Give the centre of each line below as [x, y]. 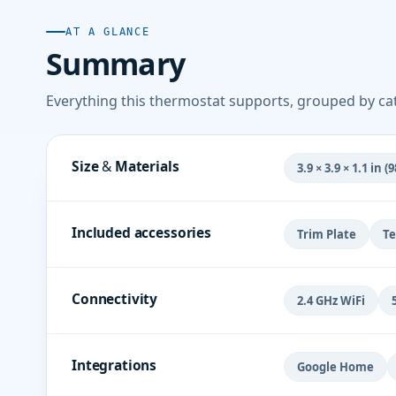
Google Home [335, 367]
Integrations [114, 365]
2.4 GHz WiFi [331, 301]
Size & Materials [126, 166]
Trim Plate [327, 234]
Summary [116, 64]
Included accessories [141, 232]
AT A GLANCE [108, 32]
